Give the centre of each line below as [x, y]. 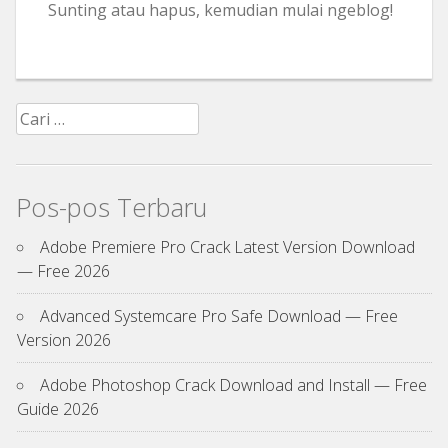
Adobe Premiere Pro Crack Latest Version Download [227, 246]
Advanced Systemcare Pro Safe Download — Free [219, 315]
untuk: [36, 138]
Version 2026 [64, 339]
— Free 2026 [63, 270]
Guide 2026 [58, 408]
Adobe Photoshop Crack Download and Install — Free [233, 384]
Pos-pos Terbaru [111, 208]
